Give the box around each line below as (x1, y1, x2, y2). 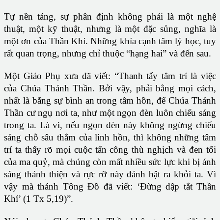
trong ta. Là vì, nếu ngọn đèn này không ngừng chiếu (4, 120, 216, 131)
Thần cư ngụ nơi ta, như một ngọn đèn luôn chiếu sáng (4, 108, 216, 118)
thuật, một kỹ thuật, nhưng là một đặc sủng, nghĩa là (4, 24, 216, 34)
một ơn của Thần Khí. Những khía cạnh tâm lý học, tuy (4, 36, 216, 47)
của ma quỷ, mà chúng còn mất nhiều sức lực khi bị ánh (4, 157, 216, 167)
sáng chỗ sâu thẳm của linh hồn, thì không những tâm (4, 132, 216, 143)
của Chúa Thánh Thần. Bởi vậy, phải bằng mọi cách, (4, 83, 216, 94)
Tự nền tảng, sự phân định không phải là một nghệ (4, 11, 216, 22)
